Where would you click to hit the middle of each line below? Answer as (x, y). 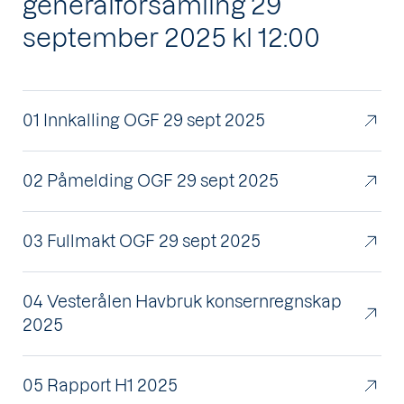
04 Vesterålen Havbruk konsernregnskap (182, 302)
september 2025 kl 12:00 (171, 37)
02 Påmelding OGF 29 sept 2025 (151, 181)
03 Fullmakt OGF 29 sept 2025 (142, 241)
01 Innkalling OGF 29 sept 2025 (144, 120)
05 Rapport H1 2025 (100, 386)
